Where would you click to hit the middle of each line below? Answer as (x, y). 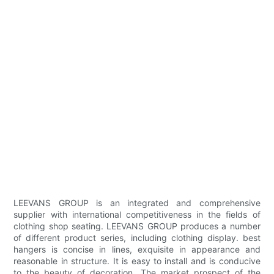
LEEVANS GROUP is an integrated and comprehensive (137, 203)
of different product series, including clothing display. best (137, 238)
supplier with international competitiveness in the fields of (137, 215)
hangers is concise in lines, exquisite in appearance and (137, 250)
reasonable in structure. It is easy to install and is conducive (137, 261)
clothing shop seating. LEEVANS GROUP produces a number (137, 226)
